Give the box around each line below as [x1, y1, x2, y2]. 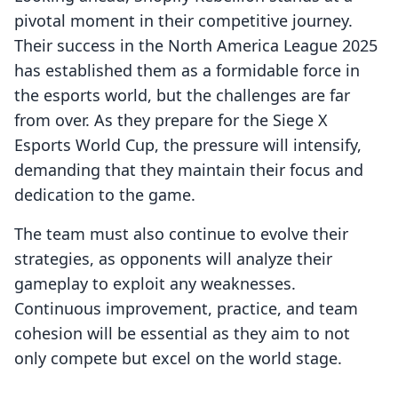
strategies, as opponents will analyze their [14, 248, 332, 270]
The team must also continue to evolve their [14, 223, 348, 245]
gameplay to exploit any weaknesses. [14, 273, 296, 295]
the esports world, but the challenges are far [14, 84, 350, 107]
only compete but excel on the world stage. [14, 347, 342, 370]
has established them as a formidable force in [14, 60, 360, 82]
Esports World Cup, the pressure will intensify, [14, 134, 362, 156]
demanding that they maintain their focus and [14, 159, 363, 181]
